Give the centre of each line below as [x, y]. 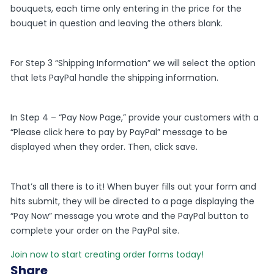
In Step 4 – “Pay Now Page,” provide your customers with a [135, 118]
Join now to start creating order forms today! [107, 255]
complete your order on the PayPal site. [95, 231]
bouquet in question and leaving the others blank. [117, 24]
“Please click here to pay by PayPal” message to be [119, 132]
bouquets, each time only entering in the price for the [126, 9]
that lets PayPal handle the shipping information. [115, 78]
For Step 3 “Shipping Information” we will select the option [133, 63]
